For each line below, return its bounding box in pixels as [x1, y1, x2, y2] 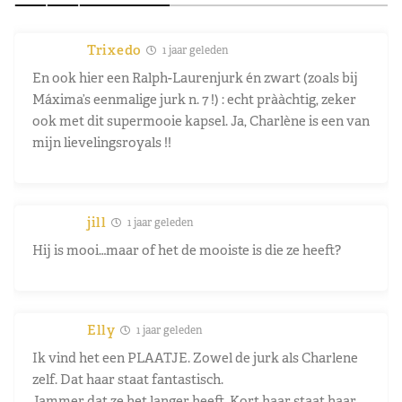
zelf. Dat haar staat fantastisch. [32, 370, 223, 388]
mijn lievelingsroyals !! [32, 133, 171, 151]
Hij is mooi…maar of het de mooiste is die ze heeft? [32, 240, 341, 258]
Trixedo [87, 40, 142, 58]
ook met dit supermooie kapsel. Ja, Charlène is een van [32, 111, 370, 129]
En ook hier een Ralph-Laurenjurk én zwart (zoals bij [32, 68, 358, 86]
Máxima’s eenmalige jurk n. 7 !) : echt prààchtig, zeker [32, 90, 356, 108]
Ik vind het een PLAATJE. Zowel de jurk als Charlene [32, 348, 358, 366]
